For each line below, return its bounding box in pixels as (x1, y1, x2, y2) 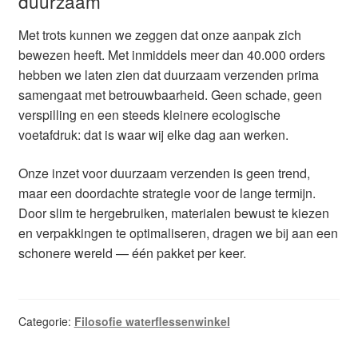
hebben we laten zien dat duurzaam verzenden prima (18, 66, 319, 85)
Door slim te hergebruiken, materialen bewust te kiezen (18, 203, 329, 222)
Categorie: (18, 313, 74, 330)
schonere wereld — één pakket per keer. (18, 243, 246, 262)
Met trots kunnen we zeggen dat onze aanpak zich (18, 26, 301, 45)
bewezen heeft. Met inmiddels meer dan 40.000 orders (18, 46, 325, 65)
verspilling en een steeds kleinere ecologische (18, 105, 280, 125)
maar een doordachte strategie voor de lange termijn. (18, 183, 316, 202)
